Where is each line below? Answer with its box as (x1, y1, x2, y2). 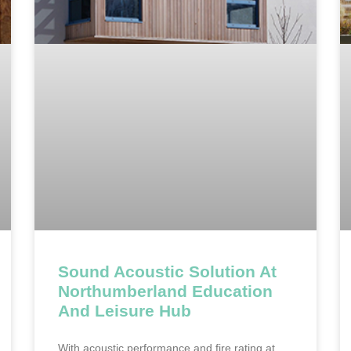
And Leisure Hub (58, 301, 191, 320)
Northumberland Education (58, 281, 273, 300)
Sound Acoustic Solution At (58, 262, 277, 280)
